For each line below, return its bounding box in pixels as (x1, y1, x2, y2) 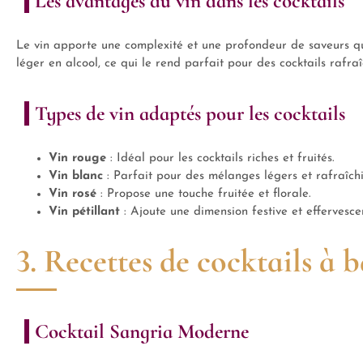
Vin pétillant (49, 206, 120, 218)
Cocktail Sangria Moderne (35, 319, 249, 344)
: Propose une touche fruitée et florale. (96, 188, 311, 200)
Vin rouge (49, 152, 106, 164)
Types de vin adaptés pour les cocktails (35, 101, 345, 126)
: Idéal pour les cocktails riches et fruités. (106, 152, 335, 164)
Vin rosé (49, 188, 96, 200)
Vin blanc (49, 170, 103, 182)
